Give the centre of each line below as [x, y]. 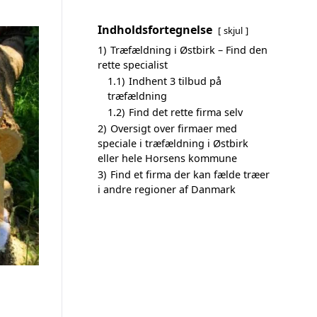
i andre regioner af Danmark [167, 189]
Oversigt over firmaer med [174, 128]
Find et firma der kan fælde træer [190, 174]
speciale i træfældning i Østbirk [173, 143]
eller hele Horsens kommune [167, 158]
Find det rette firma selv [186, 112]
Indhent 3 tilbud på [175, 81]
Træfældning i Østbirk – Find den [189, 50]
